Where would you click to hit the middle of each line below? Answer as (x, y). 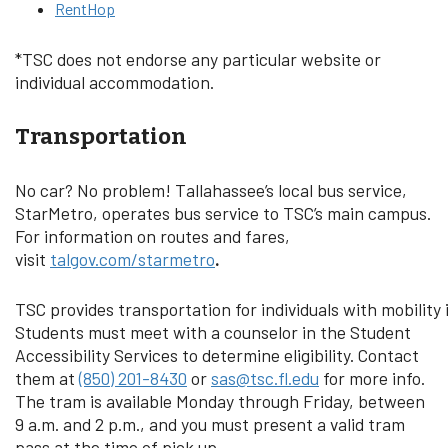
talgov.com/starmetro (132, 259)
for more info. (372, 377)
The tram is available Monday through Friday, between (220, 400)
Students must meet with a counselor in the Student (213, 331)
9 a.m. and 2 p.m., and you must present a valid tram (210, 423)
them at (47, 377)
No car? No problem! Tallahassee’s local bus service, (211, 190)
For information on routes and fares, (152, 236)
